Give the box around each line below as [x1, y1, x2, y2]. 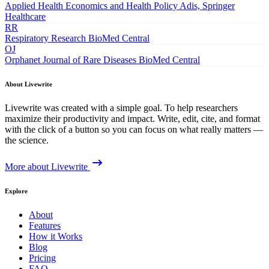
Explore [5, 187, 28, 195]
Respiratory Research [5, 33, 86, 44]
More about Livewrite [5, 162, 88, 172]
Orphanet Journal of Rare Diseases [5, 55, 136, 65]
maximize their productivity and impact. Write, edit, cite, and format [5, 113, 260, 124]
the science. [5, 135, 49, 146]
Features [29, 220, 61, 231]
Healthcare [5, 11, 46, 22]
